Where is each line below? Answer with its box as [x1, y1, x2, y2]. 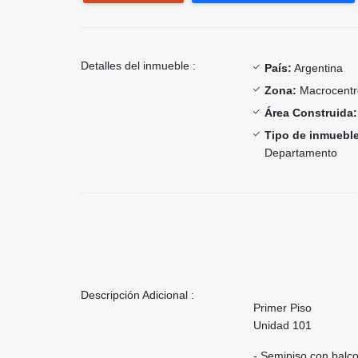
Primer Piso [253, 300, 312, 314]
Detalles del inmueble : [81, 58, 196, 72]
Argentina [292, 61, 343, 74]
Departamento [265, 145, 337, 159]
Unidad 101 [253, 318, 312, 332]
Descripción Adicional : [81, 288, 194, 301]
